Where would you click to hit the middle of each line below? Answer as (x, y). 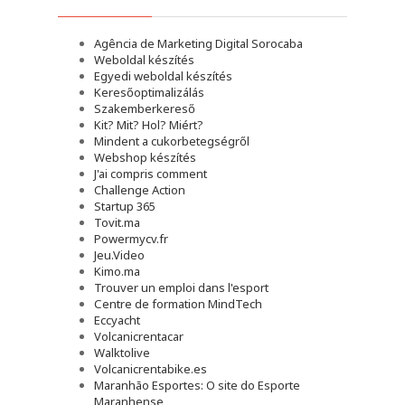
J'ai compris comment (151, 174)
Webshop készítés (145, 157)
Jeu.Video (119, 255)
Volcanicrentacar (139, 336)
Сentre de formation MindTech (178, 304)
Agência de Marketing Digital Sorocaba (198, 43)
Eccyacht (117, 320)
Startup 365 (125, 206)
